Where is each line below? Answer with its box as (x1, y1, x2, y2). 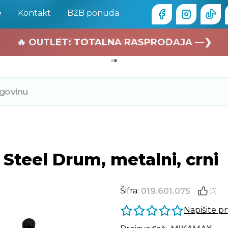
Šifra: (120, 186, 141, 195)
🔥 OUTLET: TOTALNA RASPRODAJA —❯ (16, 37, 212, 48)
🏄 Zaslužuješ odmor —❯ (55, 36, 173, 47)
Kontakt (18, 8, 51, 18)
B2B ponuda (67, 8, 119, 18)
